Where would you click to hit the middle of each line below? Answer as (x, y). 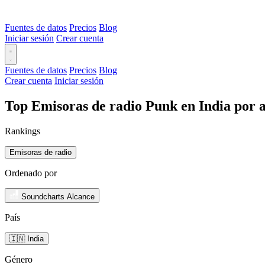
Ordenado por (31, 173)
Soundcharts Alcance (58, 196)
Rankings (22, 131)
